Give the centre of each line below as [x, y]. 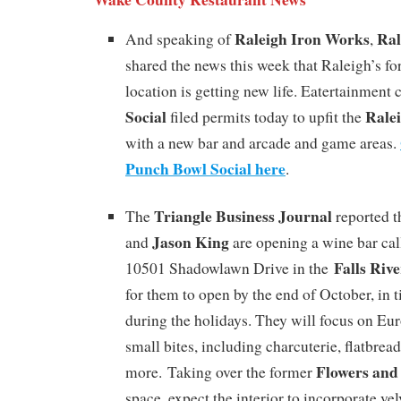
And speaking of [180, 38]
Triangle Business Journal [243, 215]
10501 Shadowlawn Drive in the [230, 268]
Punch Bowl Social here [205, 168]
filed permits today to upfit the [266, 116]
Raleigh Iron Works [302, 38]
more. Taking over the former [221, 371]
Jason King [191, 241]
